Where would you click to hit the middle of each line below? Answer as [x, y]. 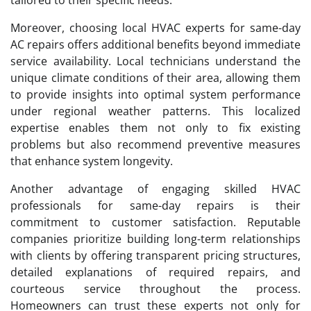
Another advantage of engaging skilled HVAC [155, 188]
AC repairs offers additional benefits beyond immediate [155, 44]
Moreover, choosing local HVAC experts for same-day [155, 27]
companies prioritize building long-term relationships [155, 238]
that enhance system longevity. [92, 161]
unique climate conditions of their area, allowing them [155, 77]
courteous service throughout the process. [155, 288]
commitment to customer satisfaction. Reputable [155, 222]
